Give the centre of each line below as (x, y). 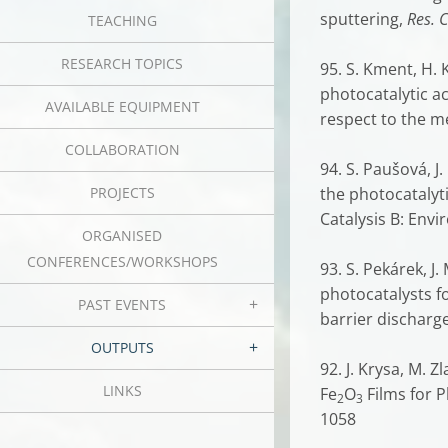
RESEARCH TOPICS (122, 63)
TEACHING (122, 20)
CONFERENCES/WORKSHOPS (122, 261)
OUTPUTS (122, 347)
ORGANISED (122, 235)
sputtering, (363, 19)
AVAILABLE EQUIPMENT (122, 106)
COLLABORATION (122, 149)
